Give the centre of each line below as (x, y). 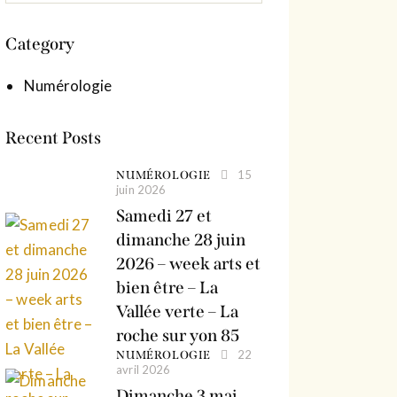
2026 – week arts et (189, 263)
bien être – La (167, 287)
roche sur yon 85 (178, 335)
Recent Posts (54, 137)
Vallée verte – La (178, 311)
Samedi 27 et (164, 215)
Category (40, 43)
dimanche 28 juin (181, 239)
